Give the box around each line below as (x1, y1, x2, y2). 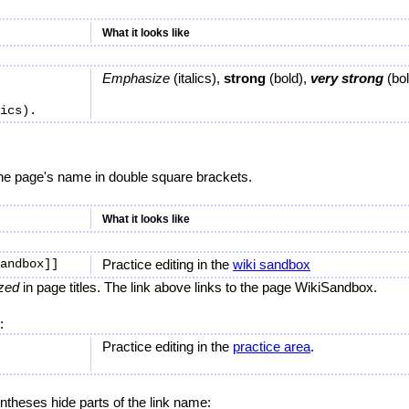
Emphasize (102, 70, 170, 86)
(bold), (266, 70, 310, 86)
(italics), (170, 70, 224, 86)
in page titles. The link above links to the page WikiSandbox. (19, 279, 377, 295)
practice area (233, 339, 310, 354)
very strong (310, 70, 383, 86)
